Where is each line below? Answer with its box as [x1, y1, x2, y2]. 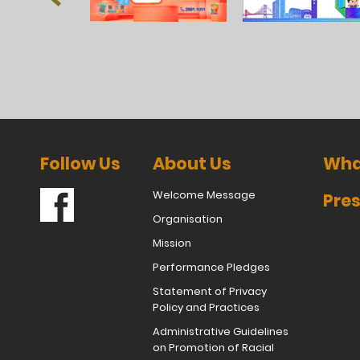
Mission [153, 235, 191, 252]
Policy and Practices [153, 300, 260, 316]
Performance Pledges [153, 260, 270, 276]
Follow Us [40, 152, 121, 176]
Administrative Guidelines [153, 324, 288, 340]
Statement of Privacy [153, 284, 267, 300]
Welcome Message [153, 187, 256, 203]
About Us [153, 152, 231, 176]
